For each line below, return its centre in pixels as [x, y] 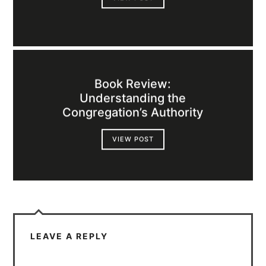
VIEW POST [133, 139]
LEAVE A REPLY [69, 236]
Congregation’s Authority [133, 113]
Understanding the [133, 98]
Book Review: [133, 84]
